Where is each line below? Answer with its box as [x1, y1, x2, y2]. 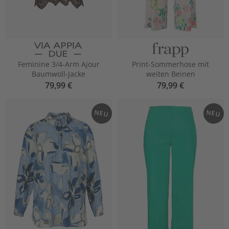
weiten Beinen [146, 69, 195, 79]
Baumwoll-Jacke [32, 69, 85, 79]
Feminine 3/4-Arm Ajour [17, 59, 100, 70]
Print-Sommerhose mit [132, 59, 209, 70]
